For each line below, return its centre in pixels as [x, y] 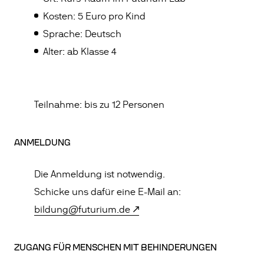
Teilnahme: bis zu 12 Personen [100, 105]
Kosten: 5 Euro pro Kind [95, 16]
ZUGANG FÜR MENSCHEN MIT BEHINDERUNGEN [115, 247]
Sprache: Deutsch [82, 34]
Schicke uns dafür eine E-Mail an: [108, 192]
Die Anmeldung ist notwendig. [100, 174]
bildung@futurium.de [82, 210]
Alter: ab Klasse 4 [80, 52]
